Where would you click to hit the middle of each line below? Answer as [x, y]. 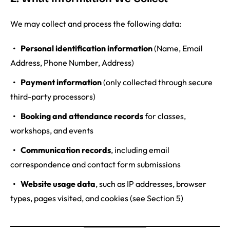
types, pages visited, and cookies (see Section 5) [97, 198]
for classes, [165, 116]
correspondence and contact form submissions [95, 165]
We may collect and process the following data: [96, 24]
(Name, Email [178, 49]
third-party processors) [53, 97]
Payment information [61, 82]
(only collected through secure [157, 82]
